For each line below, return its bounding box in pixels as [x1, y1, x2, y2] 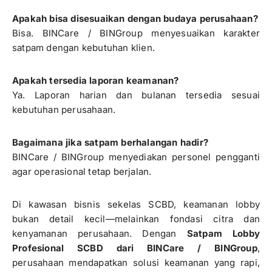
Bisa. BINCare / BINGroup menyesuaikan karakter [12, 27, 260, 39]
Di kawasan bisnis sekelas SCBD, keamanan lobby [12, 199, 260, 210]
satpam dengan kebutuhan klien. [12, 42, 155, 53]
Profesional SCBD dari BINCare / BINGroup [12, 242, 257, 254]
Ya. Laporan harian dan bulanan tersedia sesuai [12, 89, 260, 101]
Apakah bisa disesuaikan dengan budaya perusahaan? [12, 13, 258, 24]
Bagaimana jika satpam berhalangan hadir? [12, 137, 208, 148]
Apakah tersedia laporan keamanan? [12, 75, 179, 86]
